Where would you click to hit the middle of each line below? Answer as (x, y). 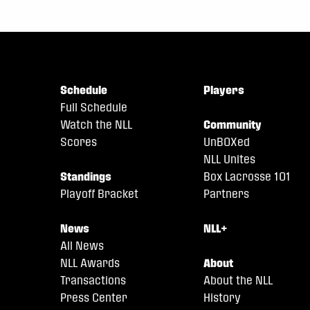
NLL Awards (90, 263)
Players (224, 90)
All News (82, 246)
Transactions (93, 280)
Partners (227, 194)
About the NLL (238, 280)
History (222, 298)
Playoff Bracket (99, 194)
